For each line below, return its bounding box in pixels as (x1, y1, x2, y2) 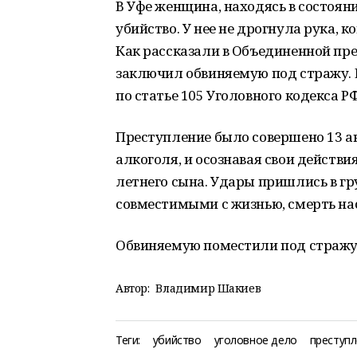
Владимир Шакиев (155, 280, 261, 296)
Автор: (116, 280, 150, 296)
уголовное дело (214, 332, 297, 347)
